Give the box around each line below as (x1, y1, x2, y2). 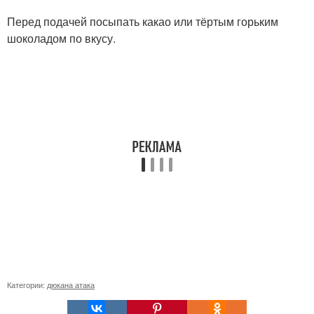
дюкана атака (47, 279, 95, 290)
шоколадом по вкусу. (7, 30, 116, 46)
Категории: (7, 279, 47, 290)
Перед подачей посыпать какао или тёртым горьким (7, 13, 278, 29)
